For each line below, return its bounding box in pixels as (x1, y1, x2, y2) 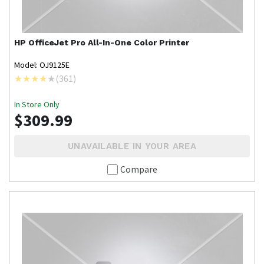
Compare (120, 163, 157, 176)
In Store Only (14, 98, 60, 110)
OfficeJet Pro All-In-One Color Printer (28, 37, 189, 47)
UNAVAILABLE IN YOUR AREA (68, 141, 196, 152)
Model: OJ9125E (14, 59, 70, 70)
